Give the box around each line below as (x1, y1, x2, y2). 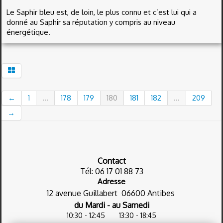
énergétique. (6, 27, 50, 37)
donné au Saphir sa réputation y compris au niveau (6, 17, 175, 27)
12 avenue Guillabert (46, 188, 121, 198)
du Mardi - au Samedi (74, 200, 149, 210)
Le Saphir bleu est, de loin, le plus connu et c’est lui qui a (6, 7, 197, 17)
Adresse (98, 177, 125, 186)
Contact (97, 156, 126, 166)
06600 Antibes (121, 188, 177, 198)
